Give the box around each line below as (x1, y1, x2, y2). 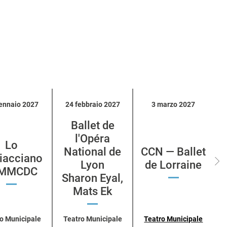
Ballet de (70, 119, 115, 132)
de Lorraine (145, 158, 202, 171)
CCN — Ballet (141, 145, 206, 158)
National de (64, 145, 122, 158)
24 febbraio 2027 (65, 100, 120, 108)
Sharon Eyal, (62, 171, 124, 184)
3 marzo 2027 (152, 100, 196, 108)
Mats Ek (73, 184, 112, 198)
